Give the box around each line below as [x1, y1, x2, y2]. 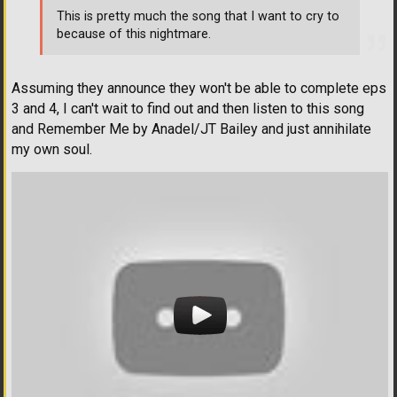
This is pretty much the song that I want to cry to [57, 9, 339, 25]
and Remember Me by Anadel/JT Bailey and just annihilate [12, 120, 371, 137]
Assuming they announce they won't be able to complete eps [12, 79, 386, 97]
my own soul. [12, 140, 92, 158]
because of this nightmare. [57, 27, 211, 43]
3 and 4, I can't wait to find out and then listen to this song [12, 99, 364, 117]
